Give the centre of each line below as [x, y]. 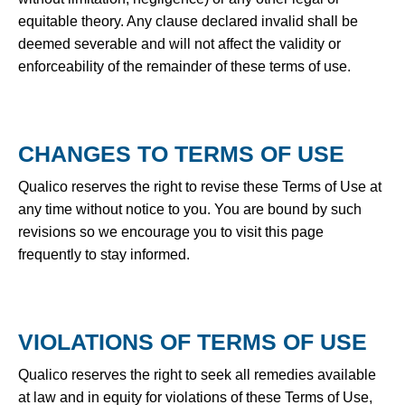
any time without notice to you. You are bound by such [190, 209]
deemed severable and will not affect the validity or [179, 43]
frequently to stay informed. [104, 254]
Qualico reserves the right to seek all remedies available [197, 374]
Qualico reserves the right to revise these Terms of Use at [200, 186]
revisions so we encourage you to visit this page [171, 231]
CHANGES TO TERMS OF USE [181, 153]
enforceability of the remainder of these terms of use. [184, 66]
